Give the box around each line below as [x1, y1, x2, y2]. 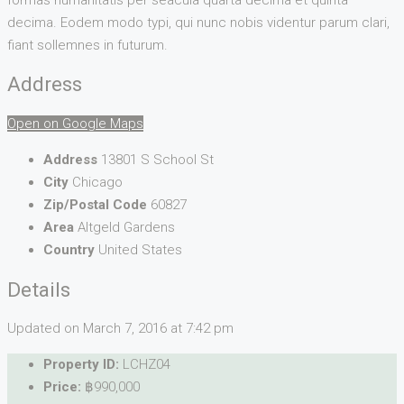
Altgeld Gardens [78, 219, 175, 236]
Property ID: [43, 356, 119, 373]
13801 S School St [101, 151, 214, 169]
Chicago [72, 174, 123, 191]
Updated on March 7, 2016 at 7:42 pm [7, 320, 234, 337]
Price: [43, 379, 81, 396]
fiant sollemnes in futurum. [7, 36, 168, 53]
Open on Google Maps [7, 115, 143, 133]
